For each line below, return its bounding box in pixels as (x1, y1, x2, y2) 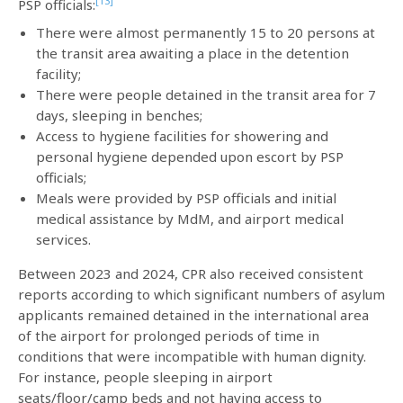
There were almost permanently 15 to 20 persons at (36, 22, 375, 41)
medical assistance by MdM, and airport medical (36, 209, 344, 228)
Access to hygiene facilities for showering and (36, 126, 328, 145)
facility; (36, 64, 81, 83)
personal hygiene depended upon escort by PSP (36, 147, 344, 166)
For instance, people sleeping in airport (18, 367, 273, 386)
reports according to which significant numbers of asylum (18, 284, 385, 303)
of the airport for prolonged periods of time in (18, 326, 319, 345)
